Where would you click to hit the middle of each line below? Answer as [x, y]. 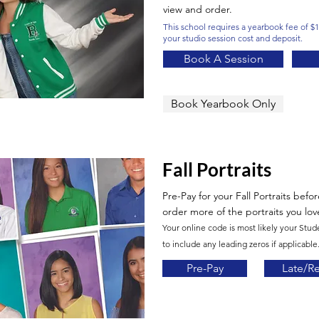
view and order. [199, 9]
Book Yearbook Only [223, 104]
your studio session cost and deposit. [233, 38]
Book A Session [223, 59]
